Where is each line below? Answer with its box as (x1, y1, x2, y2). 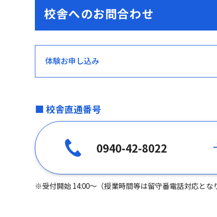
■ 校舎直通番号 (35, 102, 101, 115)
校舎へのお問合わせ (44, 4, 154, 22)
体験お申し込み (45, 54, 99, 66)
